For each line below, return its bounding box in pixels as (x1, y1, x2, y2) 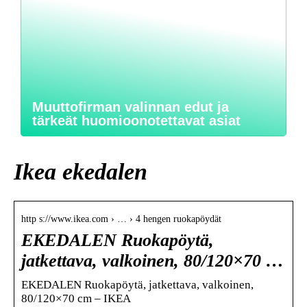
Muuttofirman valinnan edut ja (32, 99, 229, 114)
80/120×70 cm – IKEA (21, 291, 131, 305)
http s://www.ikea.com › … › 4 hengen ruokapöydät (21, 213, 221, 224)
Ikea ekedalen (14, 158, 147, 184)
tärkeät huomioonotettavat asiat (32, 113, 241, 128)
